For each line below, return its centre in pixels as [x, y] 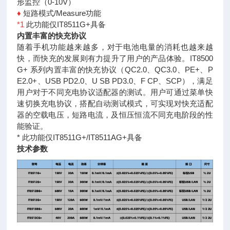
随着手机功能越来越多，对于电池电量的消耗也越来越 [115, 47]
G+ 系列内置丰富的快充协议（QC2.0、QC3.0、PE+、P [115, 70]
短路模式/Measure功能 [62, 13]
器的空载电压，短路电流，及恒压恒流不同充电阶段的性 [115, 115]
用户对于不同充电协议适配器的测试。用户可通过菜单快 [115, 92]
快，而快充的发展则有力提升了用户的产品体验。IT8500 [115, 58]
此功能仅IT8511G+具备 [66, 24]
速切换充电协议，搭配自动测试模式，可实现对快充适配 [115, 103]
